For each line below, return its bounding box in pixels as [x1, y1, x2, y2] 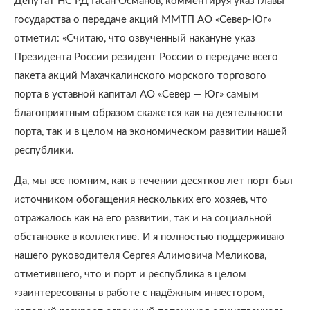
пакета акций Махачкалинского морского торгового [14, 71, 266, 81]
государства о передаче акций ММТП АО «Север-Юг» [14, 15, 271, 25]
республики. [14, 145, 74, 156]
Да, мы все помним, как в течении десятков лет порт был [14, 176, 293, 186]
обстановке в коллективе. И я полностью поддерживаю [14, 232, 284, 242]
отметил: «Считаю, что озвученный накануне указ [14, 33, 255, 44]
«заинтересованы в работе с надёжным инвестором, [14, 288, 264, 298]
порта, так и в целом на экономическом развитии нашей [14, 127, 287, 137]
